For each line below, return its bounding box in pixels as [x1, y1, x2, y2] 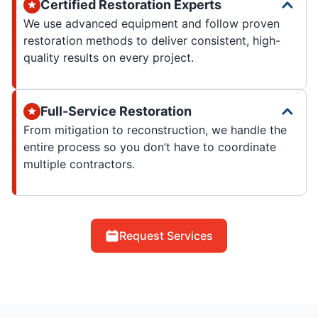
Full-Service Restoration [40, 103, 192, 119]
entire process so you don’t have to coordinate [23, 139, 276, 154]
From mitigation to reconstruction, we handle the [23, 122, 287, 137]
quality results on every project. [23, 50, 194, 65]
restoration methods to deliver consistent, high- [23, 33, 280, 48]
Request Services [119, 228, 213, 243]
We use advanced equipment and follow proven [23, 16, 280, 31]
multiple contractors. [23, 156, 135, 171]
